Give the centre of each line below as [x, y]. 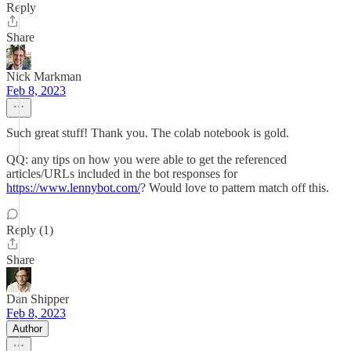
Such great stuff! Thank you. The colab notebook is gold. [148, 133]
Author [27, 329]
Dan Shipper [38, 299]
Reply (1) [30, 230]
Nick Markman [44, 76]
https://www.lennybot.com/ [73, 188]
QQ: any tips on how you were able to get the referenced [147, 159]
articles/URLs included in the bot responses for [122, 174]
